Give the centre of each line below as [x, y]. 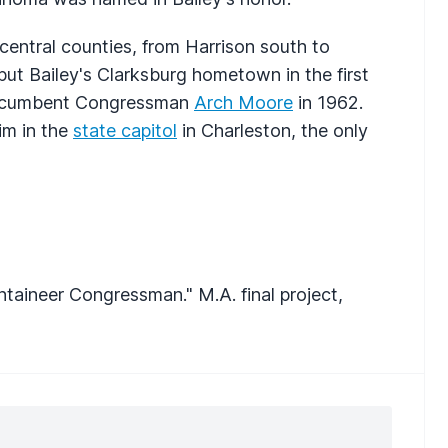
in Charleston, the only [272, 130]
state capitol [125, 130]
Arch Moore [243, 102]
